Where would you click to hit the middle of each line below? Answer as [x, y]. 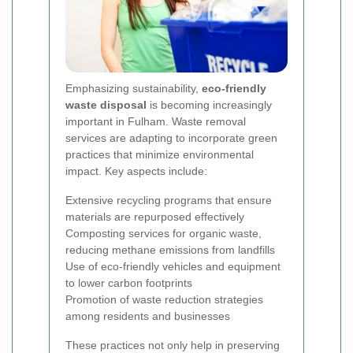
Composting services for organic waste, [163, 233]
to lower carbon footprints [129, 282]
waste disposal [106, 104]
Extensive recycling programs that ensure [169, 200]
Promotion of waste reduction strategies [164, 299]
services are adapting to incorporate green [171, 137]
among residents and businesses [148, 316]
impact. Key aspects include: [136, 171]
